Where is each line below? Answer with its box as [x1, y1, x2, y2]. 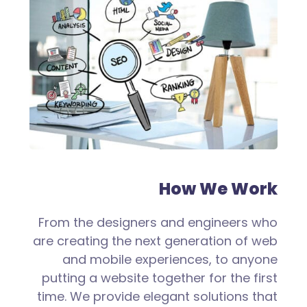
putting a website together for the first [42, 269, 278, 287]
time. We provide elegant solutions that [37, 288, 278, 306]
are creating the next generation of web [33, 232, 278, 250]
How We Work [159, 177, 278, 201]
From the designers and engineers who [38, 214, 278, 232]
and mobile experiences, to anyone [62, 251, 278, 269]
